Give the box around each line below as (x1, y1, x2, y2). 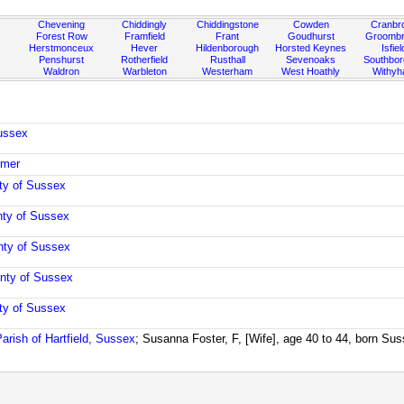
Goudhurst (287, 31, 335, 41)
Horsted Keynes (275, 42, 347, 53)
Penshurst (39, 54, 85, 65)
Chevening (38, 19, 86, 30)
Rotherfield (121, 54, 169, 65)
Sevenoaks (286, 54, 336, 65)
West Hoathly (281, 66, 341, 77)
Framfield (124, 31, 165, 41)
